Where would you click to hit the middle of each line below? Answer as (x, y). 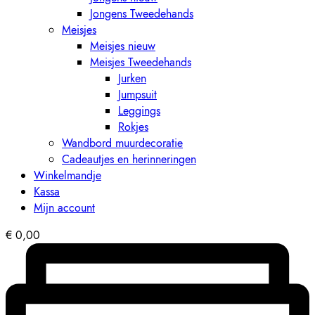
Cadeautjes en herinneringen (129, 159)
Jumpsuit (137, 95)
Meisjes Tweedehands (141, 62)
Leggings (139, 111)
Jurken (132, 78)
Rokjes (133, 127)
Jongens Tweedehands (142, 14)
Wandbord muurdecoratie (122, 143)
